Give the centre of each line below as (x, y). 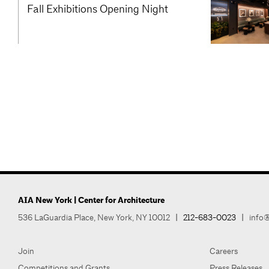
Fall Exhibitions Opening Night (98, 9)
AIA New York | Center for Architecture (91, 200)
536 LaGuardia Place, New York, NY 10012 (94, 217)
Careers (223, 251)
